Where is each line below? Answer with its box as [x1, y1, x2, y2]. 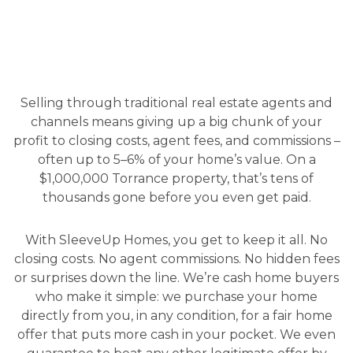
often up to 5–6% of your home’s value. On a [37, 151, 316, 167]
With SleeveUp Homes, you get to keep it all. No [25, 232, 328, 247]
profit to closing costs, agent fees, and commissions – [13, 132, 340, 148]
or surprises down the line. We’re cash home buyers [14, 269, 339, 285]
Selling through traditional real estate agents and [20, 95, 333, 110]
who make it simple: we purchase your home [35, 288, 318, 304]
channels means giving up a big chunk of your [31, 113, 322, 129]
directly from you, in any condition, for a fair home [20, 307, 333, 323]
